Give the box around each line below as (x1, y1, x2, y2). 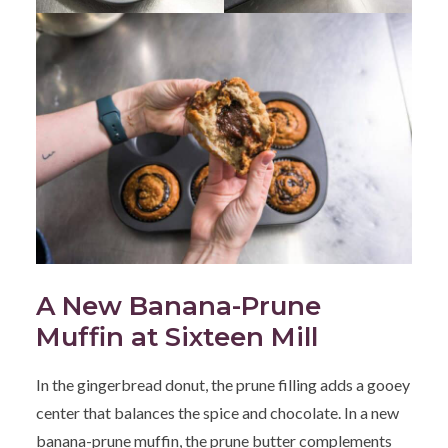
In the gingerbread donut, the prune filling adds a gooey (36, 375, 410, 395)
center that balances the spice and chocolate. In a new (36, 403, 399, 423)
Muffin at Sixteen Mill (36, 321, 318, 354)
